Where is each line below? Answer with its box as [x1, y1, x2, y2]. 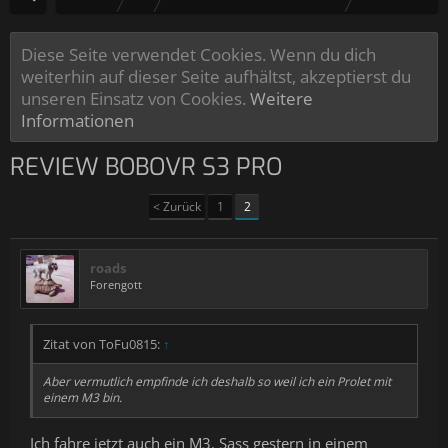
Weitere [250, 86, 313, 110]
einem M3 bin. [43, 389, 122, 406]
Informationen [21, 108, 134, 132]
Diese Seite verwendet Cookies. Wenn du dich [21, 42, 376, 66]
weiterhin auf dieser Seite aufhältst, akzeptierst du [21, 64, 411, 88]
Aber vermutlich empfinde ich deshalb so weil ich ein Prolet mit [43, 373, 391, 390]
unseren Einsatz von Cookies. [21, 86, 250, 110]
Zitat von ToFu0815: [43, 335, 163, 353]
